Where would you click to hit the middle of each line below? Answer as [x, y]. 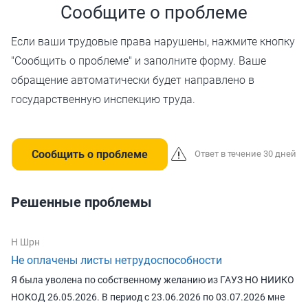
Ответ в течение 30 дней [245, 154]
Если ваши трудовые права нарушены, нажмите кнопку [153, 42]
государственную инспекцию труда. [103, 99]
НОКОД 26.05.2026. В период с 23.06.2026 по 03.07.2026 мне [148, 297]
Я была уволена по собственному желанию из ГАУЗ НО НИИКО [153, 279]
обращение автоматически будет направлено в [133, 80]
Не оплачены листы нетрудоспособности [117, 260]
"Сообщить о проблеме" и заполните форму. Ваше [139, 61]
